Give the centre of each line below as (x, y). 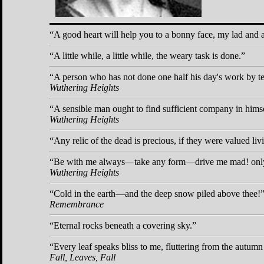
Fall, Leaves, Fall (82, 257)
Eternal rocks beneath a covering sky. (123, 225)
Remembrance (77, 204)
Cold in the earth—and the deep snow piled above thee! (157, 193)
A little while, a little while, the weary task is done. (147, 55)
